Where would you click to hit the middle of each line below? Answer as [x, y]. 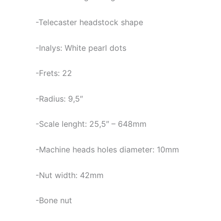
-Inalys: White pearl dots [81, 48]
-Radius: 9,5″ [59, 98]
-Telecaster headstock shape [89, 22]
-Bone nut [54, 201]
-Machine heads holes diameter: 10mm [107, 149]
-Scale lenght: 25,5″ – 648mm [91, 124]
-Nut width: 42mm [70, 175]
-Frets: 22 [54, 73]
